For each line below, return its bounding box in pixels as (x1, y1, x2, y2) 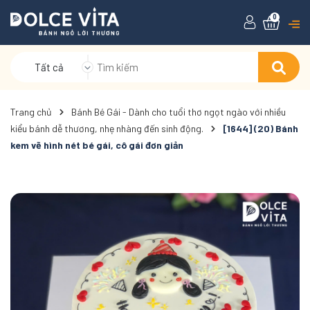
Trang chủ (10, 106, 52, 118)
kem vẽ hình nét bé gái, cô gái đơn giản (10, 139, 183, 151)
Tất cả (35, 61, 64, 73)
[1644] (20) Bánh (223, 122, 298, 134)
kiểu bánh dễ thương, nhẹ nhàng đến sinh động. (10, 122, 203, 134)
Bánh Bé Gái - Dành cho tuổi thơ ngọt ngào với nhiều (71, 106, 286, 118)
